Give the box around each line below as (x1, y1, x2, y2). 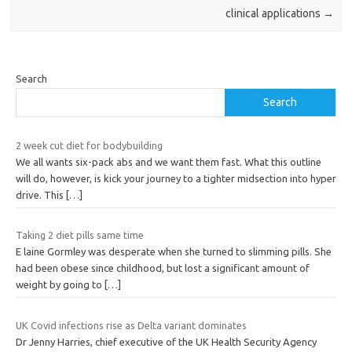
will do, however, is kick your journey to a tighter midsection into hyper (16, 172, 336, 184)
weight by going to (16, 279, 104, 291)
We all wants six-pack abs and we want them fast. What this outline (16, 156, 321, 167)
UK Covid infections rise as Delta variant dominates (16, 319, 247, 331)
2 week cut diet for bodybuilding (16, 139, 163, 151)
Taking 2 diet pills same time (16, 229, 144, 241)
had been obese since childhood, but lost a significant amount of (16, 262, 310, 274)
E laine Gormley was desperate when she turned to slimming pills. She (16, 246, 332, 258)
